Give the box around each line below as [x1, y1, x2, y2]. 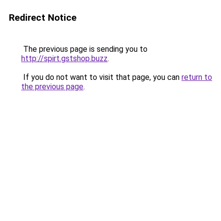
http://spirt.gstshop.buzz [21, 54, 108, 63]
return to [182, 73, 212, 82]
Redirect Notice [9, 12, 76, 23]
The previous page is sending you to [21, 44, 147, 54]
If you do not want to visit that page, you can [21, 73, 182, 82]
